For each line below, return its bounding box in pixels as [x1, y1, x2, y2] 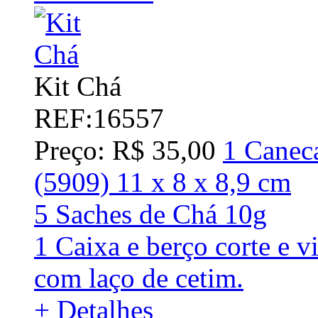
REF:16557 [34, 102, 164, 133]
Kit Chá [34, 70, 121, 102]
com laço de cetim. [34, 262, 243, 293]
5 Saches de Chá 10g [34, 198, 267, 229]
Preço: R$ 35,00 [34, 134, 216, 165]
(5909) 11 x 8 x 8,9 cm [34, 166, 291, 197]
